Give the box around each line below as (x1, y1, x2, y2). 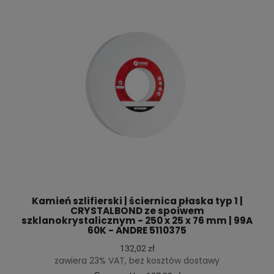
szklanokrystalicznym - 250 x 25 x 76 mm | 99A (21, 214, 253, 228)
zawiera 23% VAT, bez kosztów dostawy (54, 254, 220, 267)
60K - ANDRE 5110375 (87, 224, 187, 237)
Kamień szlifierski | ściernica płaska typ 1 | (31, 194, 243, 208)
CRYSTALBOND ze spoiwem (70, 204, 204, 218)
